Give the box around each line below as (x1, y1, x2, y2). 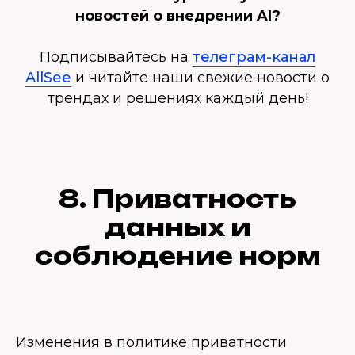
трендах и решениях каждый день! (47, 90, 308, 107)
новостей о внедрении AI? (74, 7, 281, 25)
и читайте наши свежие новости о (71, 69, 330, 86)
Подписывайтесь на (40, 48, 193, 66)
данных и (104, 212, 251, 242)
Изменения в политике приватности (16, 334, 287, 351)
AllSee (25, 69, 71, 86)
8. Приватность (59, 184, 296, 213)
